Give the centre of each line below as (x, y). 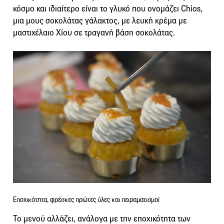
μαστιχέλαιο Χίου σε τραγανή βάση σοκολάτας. (94, 32)
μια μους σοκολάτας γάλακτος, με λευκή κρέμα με (100, 20)
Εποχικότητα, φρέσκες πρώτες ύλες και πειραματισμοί (86, 199)
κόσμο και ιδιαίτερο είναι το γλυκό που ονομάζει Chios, (108, 8)
